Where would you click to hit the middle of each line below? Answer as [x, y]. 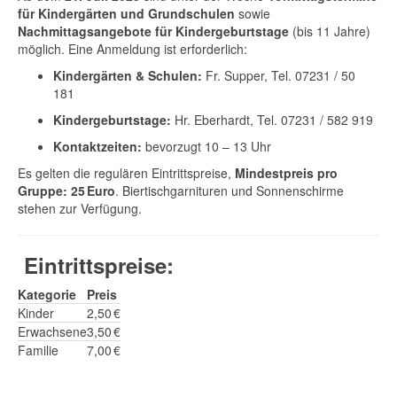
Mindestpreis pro [286, 173]
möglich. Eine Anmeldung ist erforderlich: [132, 49]
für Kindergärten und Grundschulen [126, 13]
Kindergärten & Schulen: [128, 75]
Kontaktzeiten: [97, 146]
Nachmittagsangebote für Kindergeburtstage [153, 31]
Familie [38, 350]
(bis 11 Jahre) [330, 31]
